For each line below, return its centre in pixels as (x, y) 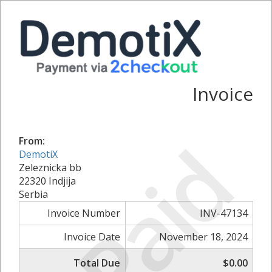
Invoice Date (92, 236)
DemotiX (38, 154)
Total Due (97, 263)
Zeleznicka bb (50, 167)
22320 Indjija (47, 181)
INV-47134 (224, 213)
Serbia (33, 194)
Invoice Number (84, 213)
